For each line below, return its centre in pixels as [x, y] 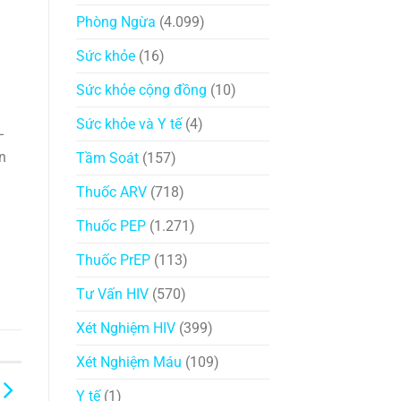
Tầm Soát [107, 158]
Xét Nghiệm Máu [128, 363]
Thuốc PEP [111, 226]
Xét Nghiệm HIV [125, 328]
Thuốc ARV [111, 192]
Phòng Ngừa [115, 22]
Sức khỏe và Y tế [128, 124]
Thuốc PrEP [113, 260]
